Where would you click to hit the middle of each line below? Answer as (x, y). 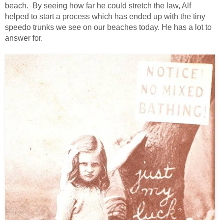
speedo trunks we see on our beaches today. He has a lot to (108, 27)
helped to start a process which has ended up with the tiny (105, 17)
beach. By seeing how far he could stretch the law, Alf (98, 6)
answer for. (24, 38)
